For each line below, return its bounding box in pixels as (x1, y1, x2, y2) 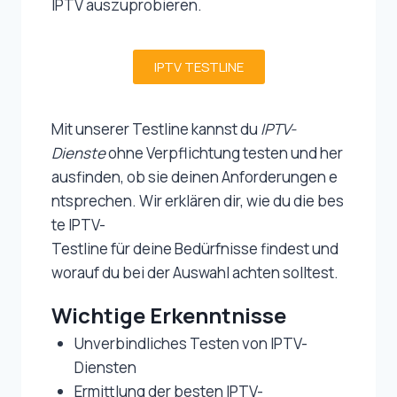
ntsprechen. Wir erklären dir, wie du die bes (51, 191, 344, 212)
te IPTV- (51, 214, 105, 236)
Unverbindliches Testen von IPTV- (74, 333, 307, 354)
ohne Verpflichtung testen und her (105, 143, 343, 164)
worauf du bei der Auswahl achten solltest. (51, 262, 339, 284)
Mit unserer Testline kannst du (51, 119, 261, 140)
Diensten (74, 357, 136, 378)
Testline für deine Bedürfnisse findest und (51, 238, 341, 260)
